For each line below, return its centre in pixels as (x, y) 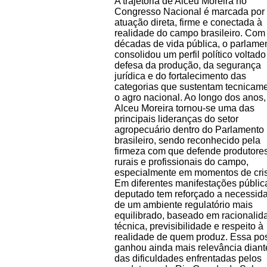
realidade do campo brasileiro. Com (190, 33)
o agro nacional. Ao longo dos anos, (190, 97)
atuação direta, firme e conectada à (188, 22)
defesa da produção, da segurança (188, 65)
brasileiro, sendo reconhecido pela (187, 140)
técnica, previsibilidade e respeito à (189, 226)
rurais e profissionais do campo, (181, 162)
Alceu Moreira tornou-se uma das (184, 108)
